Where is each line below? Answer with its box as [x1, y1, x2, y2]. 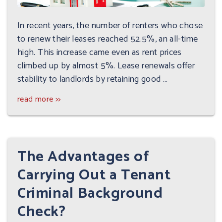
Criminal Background [17, 181, 163, 206]
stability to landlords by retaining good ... [17, 71, 168, 87]
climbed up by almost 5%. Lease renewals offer [17, 58, 195, 73]
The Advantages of [17, 144, 150, 169]
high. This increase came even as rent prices [17, 45, 182, 60]
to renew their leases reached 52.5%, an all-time [17, 31, 198, 47]
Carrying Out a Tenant [17, 163, 171, 187]
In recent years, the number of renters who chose [17, 18, 203, 33]
